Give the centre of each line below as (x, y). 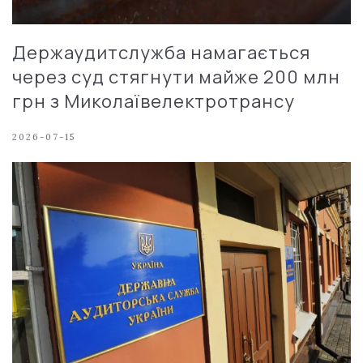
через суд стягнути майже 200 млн (176, 77)
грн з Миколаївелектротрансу (154, 101)
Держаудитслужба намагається (161, 52)
